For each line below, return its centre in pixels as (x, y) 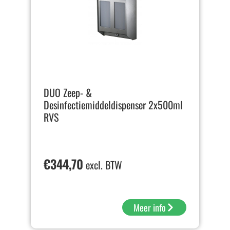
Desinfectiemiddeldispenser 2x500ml (113, 105)
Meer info (150, 208)
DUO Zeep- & (68, 93)
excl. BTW (103, 165)
